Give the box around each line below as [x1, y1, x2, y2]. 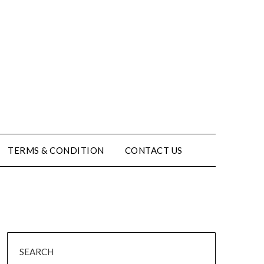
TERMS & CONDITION [8, 145, 104, 156]
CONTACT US [124, 145, 183, 156]
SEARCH [19, 246, 54, 257]
